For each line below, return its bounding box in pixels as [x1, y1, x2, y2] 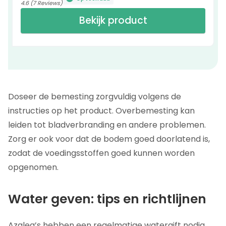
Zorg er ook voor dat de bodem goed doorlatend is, [8, 133, 210, 145]
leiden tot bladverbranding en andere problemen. [8, 119, 206, 131]
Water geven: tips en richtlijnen [8, 190, 206, 208]
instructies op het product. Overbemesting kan [8, 105, 195, 117]
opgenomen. [8, 161, 59, 173]
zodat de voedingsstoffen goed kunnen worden [8, 147, 195, 159]
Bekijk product [79, 14, 147, 27]
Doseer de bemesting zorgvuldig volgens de [8, 91, 181, 102]
